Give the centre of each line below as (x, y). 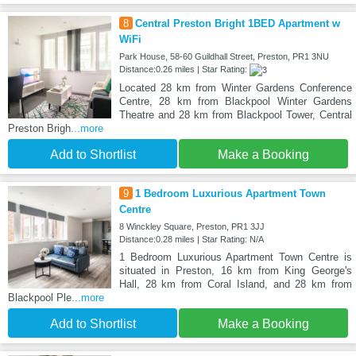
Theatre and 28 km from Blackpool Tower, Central (235, 114)
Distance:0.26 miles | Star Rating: (184, 69)
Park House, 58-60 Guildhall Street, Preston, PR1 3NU (224, 56)
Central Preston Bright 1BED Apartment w (237, 23)
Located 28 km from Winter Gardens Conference (235, 87)
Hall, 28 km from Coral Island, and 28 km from (235, 284)
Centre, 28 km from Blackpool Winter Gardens (235, 101)
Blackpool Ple (40, 297)
